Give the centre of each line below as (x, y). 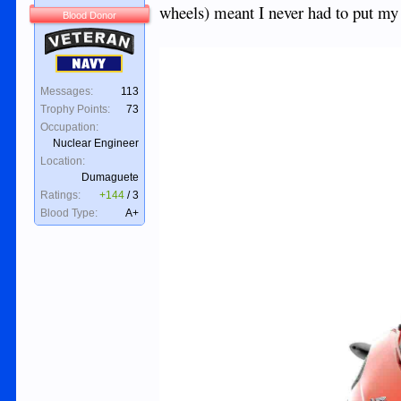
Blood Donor (90, 15)
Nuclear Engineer (96, 143)
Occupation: (70, 127)
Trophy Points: (76, 109)
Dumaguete (111, 177)
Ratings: (61, 195)
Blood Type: (69, 213)
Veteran (65, 36)
